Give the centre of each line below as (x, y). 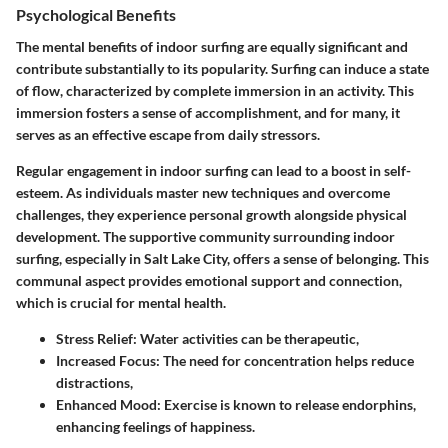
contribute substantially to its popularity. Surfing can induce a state (222, 68)
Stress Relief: (96, 338)
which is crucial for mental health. (121, 302)
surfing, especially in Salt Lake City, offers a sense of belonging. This (222, 258)
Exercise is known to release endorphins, (288, 404)
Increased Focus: (108, 360)
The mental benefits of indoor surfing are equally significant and (212, 46)
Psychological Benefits (96, 15)
